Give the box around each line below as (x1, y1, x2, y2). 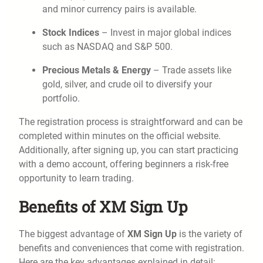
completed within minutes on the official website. (19, 130, 221, 142)
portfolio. (42, 93, 80, 104)
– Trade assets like (151, 65, 231, 76)
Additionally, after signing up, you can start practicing (19, 144, 238, 156)
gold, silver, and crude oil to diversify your (42, 79, 212, 90)
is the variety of (177, 228, 242, 240)
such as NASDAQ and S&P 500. (42, 41, 173, 53)
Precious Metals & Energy (42, 65, 151, 76)
